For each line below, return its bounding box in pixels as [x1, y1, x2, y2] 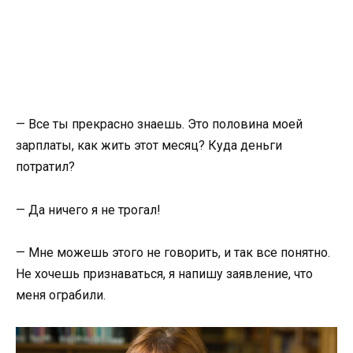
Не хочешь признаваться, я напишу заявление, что [16, 266, 313, 281]
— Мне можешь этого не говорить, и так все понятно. [16, 244, 330, 260]
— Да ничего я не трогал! [16, 202, 164, 217]
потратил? [16, 159, 78, 175]
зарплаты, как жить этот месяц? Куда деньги [16, 138, 282, 154]
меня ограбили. [16, 287, 109, 303]
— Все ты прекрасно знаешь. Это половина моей [16, 117, 303, 132]
